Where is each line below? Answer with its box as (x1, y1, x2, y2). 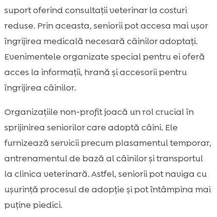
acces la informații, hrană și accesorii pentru (4, 66, 187, 78)
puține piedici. (4, 199, 62, 211)
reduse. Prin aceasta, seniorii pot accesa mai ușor (4, 20, 208, 32)
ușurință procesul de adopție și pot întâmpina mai (4, 184, 211, 196)
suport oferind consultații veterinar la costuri (4, 4, 187, 16)
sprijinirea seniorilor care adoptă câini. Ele (4, 122, 178, 134)
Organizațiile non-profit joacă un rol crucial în (4, 106, 194, 118)
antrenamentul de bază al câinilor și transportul (4, 153, 203, 165)
